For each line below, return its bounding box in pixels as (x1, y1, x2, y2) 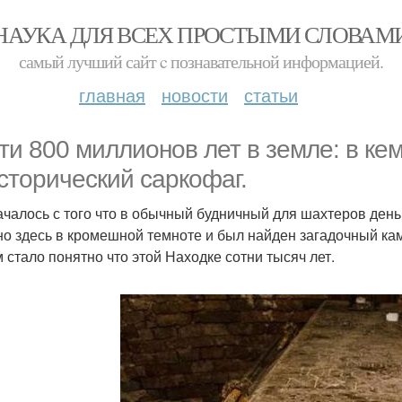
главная (79, 82, 145, 108)
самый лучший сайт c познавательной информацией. (19, 49, 383, 74)
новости (162, 82, 228, 108)
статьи (244, 82, 298, 108)
